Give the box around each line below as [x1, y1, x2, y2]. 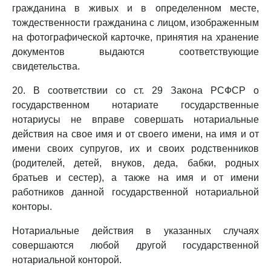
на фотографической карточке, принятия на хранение [12, 32, 259, 42]
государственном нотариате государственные [12, 100, 259, 110]
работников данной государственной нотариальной [12, 187, 259, 197]
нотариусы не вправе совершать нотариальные [12, 114, 259, 125]
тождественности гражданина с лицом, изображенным [12, 18, 259, 28]
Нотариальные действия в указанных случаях [12, 226, 259, 236]
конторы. [12, 201, 52, 212]
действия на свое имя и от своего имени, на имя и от [12, 129, 259, 139]
